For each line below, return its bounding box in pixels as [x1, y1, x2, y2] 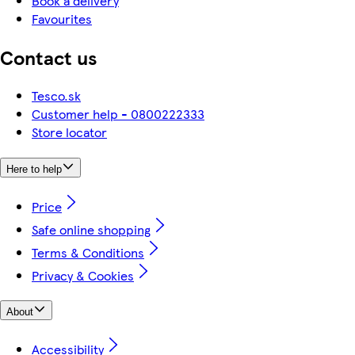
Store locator [32, 123, 107, 142]
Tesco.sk [32, 86, 81, 105]
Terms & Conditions [32, 242, 144, 261]
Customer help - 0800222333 [32, 105, 204, 124]
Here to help [6, 162, 62, 175]
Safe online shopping [32, 219, 151, 239]
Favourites [32, 10, 92, 29]
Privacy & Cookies [32, 265, 134, 284]
